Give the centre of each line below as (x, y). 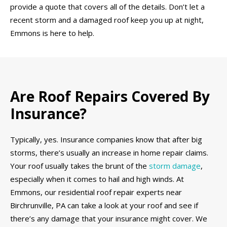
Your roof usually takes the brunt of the (80, 165)
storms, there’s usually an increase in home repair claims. (109, 152)
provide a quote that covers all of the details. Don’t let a (107, 6)
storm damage (175, 165)
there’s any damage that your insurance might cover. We (109, 218)
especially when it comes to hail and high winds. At (97, 179)
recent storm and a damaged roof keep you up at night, (107, 20)
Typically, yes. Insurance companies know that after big (106, 139)
